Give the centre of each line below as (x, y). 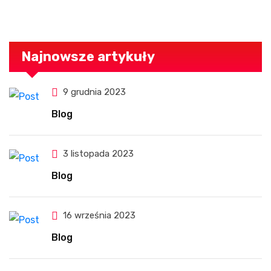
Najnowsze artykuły (88, 56)
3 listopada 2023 (98, 154)
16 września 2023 (99, 216)
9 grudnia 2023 (94, 92)
